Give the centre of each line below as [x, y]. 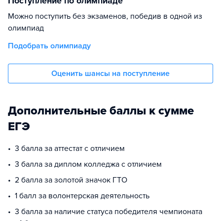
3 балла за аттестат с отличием [70, 148]
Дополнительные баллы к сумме [101, 111]
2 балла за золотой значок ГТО [71, 180]
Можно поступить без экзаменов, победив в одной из [105, 16]
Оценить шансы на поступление [110, 74]
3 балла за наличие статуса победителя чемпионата [109, 212]
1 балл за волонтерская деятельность [82, 196]
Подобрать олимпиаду [49, 46]
